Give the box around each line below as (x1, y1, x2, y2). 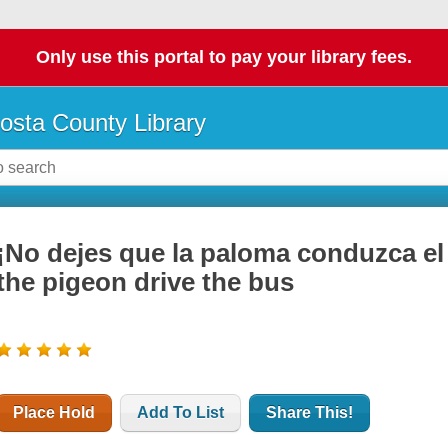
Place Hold (13, 404, 96, 422)
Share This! (266, 404, 354, 422)
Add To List (137, 404, 225, 422)
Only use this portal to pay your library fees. (36, 47, 412, 68)
